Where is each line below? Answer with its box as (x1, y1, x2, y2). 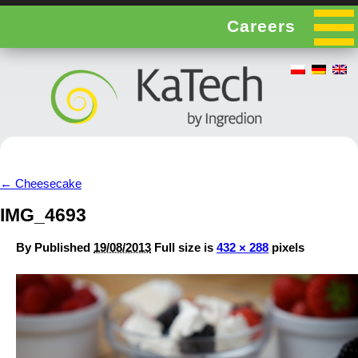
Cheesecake (12, 177, 82, 190)
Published (34, 241, 90, 255)
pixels (268, 241, 304, 255)
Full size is (154, 241, 217, 255)
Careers (227, 17, 296, 35)
